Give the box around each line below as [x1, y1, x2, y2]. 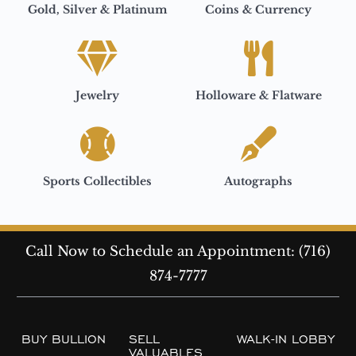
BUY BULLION [21, 331, 106, 348]
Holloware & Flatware [195, 88, 322, 103]
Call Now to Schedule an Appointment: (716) [25, 243, 331, 259]
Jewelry [75, 88, 120, 103]
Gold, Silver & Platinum [28, 2, 168, 17]
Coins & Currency [205, 2, 312, 17]
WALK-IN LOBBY [236, 331, 335, 348]
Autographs [224, 174, 293, 188]
